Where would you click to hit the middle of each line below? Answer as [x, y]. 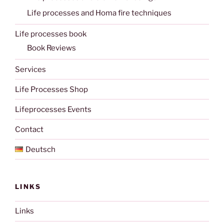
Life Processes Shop [51, 89]
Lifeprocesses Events [53, 109]
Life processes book [51, 34]
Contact [29, 129]
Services [30, 69]
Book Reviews [51, 48]
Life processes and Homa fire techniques [99, 13]
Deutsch [40, 149]
